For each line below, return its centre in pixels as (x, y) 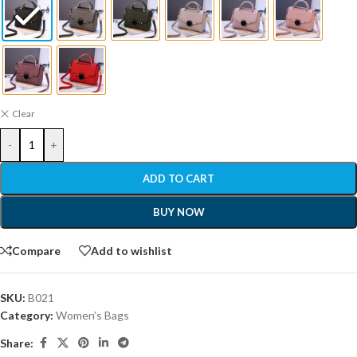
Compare (36, 250)
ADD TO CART (178, 179)
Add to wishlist (131, 250)
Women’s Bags (92, 316)
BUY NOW (178, 212)
